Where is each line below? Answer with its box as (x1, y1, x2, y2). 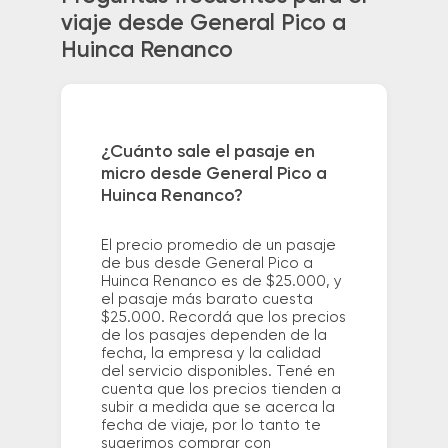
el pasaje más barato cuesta (100, 292, 313, 308)
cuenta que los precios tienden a (100, 382, 341, 398)
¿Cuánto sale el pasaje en (100, 143, 315, 162)
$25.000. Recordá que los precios (100, 310, 346, 326)
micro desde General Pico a (100, 165, 327, 184)
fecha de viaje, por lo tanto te (100, 418, 321, 434)
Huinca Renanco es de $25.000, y (100, 274, 342, 290)
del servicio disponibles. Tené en (100, 364, 335, 380)
